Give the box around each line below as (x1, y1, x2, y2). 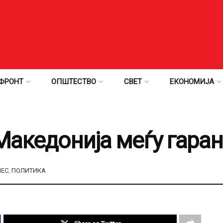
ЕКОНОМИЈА (170, 77, 215, 86)
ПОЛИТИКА (11, 167, 46, 175)
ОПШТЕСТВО (51, 77, 96, 86)
